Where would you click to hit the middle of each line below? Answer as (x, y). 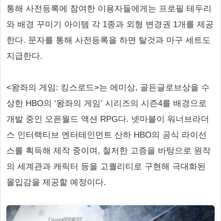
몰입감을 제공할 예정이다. (56, 182)
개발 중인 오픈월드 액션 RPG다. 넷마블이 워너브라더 (108, 119)
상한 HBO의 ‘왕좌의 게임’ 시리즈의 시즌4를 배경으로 (107, 103)
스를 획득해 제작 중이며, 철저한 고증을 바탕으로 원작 (109, 151)
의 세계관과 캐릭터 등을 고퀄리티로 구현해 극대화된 (106, 166)
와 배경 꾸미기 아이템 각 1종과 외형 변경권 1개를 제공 (110, 24)
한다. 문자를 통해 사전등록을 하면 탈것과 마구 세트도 (109, 40)
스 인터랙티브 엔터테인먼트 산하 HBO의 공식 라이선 (107, 135)
